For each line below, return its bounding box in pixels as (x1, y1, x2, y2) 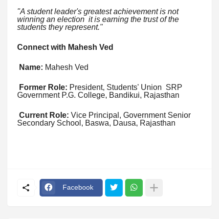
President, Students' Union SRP (67, 83, 182, 91)
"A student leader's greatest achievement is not (17, 7, 178, 16)
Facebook (63, 183, 93, 192)
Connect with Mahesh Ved (17, 43, 113, 51)
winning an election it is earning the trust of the (17, 15, 179, 23)
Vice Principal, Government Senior (69, 111, 191, 119)
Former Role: (19, 83, 67, 91)
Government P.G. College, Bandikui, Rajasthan (17, 91, 179, 99)
